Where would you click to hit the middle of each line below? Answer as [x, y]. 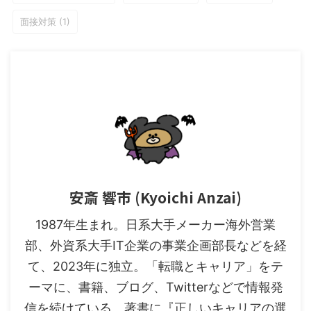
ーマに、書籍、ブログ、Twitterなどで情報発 [155, 287]
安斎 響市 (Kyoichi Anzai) [155, 197]
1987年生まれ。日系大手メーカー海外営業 [155, 225]
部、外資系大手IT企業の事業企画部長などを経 [155, 245]
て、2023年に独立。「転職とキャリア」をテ [155, 266]
